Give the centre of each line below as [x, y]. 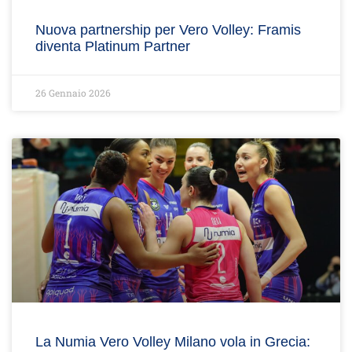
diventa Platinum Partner [113, 46]
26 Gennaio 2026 [73, 93]
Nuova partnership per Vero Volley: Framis [168, 30]
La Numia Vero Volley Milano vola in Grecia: [173, 342]
